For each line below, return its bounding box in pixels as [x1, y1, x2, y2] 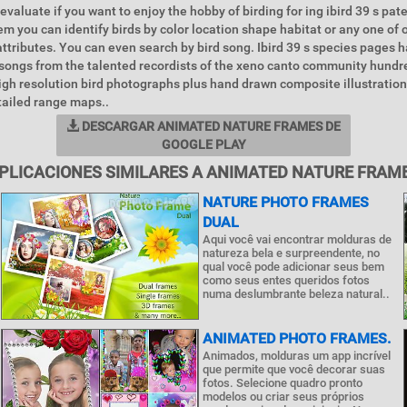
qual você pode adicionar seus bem [202, 260, 384, 273]
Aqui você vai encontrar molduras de [202, 233, 392, 246]
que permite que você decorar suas [202, 362, 385, 376]
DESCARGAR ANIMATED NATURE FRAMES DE [79, 119, 341, 134]
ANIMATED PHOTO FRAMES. [202, 330, 391, 347]
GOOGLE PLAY [161, 137, 246, 152]
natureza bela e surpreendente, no [202, 246, 380, 260]
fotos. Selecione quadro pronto [202, 376, 362, 390]
